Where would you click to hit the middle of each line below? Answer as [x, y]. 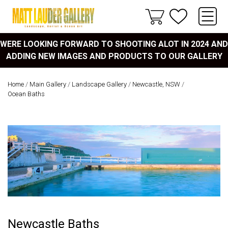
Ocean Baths [26, 94]
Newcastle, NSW [156, 84]
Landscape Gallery [99, 84]
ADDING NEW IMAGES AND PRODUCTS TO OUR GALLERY [114, 56]
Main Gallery [48, 84]
